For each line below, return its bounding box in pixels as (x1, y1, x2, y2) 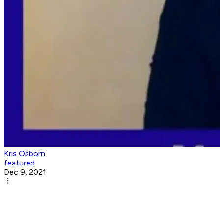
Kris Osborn (4, 149, 45, 159)
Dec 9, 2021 (4, 167, 46, 177)
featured (4, 158, 35, 168)
